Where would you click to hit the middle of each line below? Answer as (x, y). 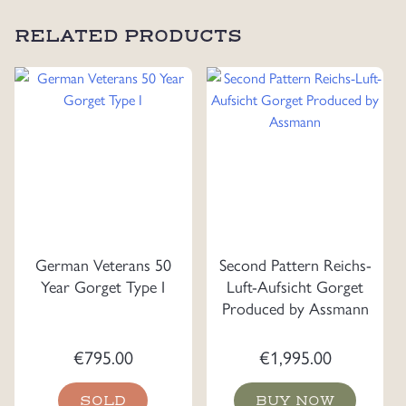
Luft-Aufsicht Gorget (295, 286)
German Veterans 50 (103, 264)
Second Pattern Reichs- (295, 264)
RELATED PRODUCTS (128, 36)
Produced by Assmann (295, 308)
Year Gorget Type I (103, 286)
